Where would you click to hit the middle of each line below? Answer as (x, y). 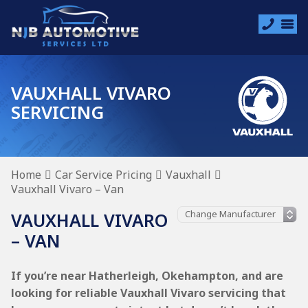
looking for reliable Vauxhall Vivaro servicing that (148, 293)
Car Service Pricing (103, 175)
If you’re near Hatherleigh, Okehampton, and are (147, 276)
